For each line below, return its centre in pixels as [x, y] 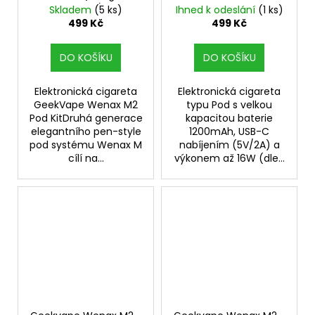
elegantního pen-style [86, 132]
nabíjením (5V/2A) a [229, 145]
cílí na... [86, 159]
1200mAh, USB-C [229, 132]
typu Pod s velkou [229, 105]
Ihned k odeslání [217, 10]
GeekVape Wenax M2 [86, 105]
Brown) [86, 9]
